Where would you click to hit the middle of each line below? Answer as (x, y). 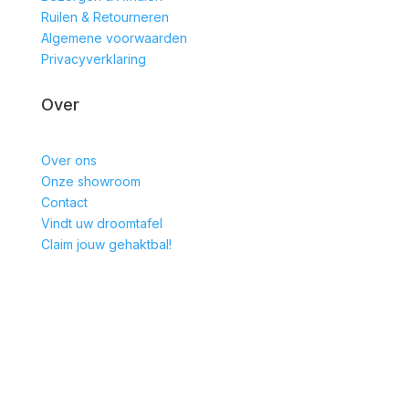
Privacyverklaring (93, 58)
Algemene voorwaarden (114, 37)
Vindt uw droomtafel (101, 223)
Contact (64, 202)
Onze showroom (90, 181)
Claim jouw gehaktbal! (106, 244)
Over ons (68, 160)
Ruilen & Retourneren (105, 16)
